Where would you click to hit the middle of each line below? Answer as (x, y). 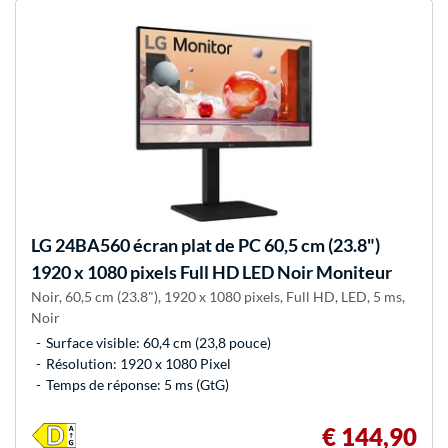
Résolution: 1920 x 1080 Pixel (138, 363)
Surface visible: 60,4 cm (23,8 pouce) (158, 342)
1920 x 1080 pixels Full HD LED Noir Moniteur (211, 271)
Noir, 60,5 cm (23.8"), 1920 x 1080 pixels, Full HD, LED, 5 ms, (218, 296)
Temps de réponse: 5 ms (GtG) (137, 384)
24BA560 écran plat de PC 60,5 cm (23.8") (216, 244)
